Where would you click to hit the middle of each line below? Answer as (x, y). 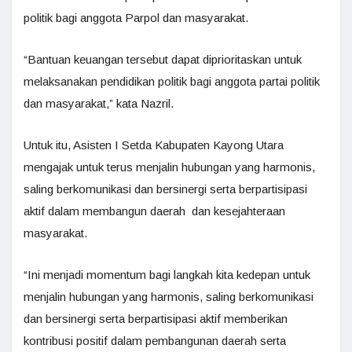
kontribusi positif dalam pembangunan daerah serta (155, 340)
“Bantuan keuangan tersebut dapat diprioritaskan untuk (163, 59)
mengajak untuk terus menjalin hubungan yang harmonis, (169, 167)
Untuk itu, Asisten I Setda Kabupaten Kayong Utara (154, 145)
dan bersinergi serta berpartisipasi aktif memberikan (156, 318)
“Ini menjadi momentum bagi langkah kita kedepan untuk (167, 274)
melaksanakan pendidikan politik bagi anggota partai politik (172, 81)
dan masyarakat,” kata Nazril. (99, 103)
